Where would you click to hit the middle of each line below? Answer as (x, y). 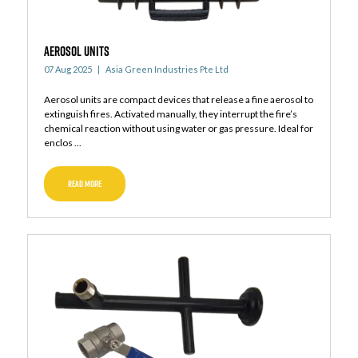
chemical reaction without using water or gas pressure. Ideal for (178, 129)
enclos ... (62, 143)
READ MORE (84, 184)
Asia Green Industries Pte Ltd (166, 70)
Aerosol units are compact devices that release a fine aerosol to (178, 100)
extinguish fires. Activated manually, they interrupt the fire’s (170, 114)
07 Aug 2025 (68, 70)
